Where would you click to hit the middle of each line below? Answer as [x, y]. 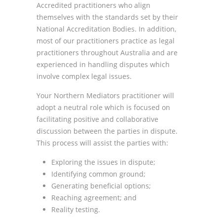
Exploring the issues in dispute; [103, 162]
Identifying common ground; [98, 174]
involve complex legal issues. [84, 76]
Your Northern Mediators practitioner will [105, 95]
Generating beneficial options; [101, 186]
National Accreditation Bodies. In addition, [106, 29]
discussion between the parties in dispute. [107, 131]
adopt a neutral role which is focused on [103, 107]
